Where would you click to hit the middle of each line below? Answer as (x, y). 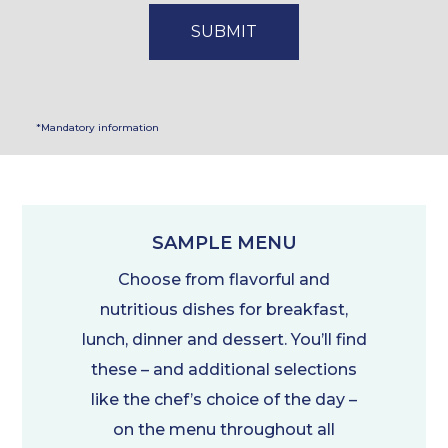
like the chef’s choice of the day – (224, 399)
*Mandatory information (97, 128)
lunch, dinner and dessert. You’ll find (224, 339)
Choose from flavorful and (224, 279)
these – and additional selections (224, 369)
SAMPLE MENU (224, 243)
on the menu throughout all (224, 429)
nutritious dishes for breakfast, (224, 309)
